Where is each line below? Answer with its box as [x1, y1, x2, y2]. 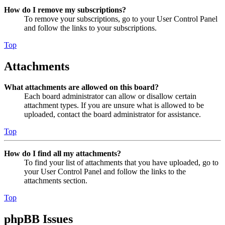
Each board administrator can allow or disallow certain [24, 92, 196, 101]
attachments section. [24, 176, 87, 185]
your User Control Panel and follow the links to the [24, 167, 186, 176]
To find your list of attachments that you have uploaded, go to [24, 158, 218, 167]
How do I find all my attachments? [4, 149, 121, 158]
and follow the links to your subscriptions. [24, 23, 157, 32]
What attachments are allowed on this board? [4, 83, 159, 92]
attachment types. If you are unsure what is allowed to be [24, 101, 204, 110]
